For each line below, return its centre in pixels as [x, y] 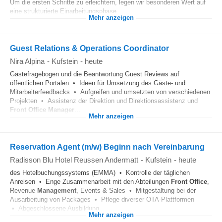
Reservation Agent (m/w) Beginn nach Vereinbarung [107, 147]
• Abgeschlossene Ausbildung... [57, 208]
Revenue [24, 191]
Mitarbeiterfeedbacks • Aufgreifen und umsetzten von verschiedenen [110, 92]
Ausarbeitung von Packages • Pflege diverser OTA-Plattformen [102, 199]
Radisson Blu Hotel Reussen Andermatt [74, 160]
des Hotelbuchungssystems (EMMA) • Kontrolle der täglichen [100, 173]
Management [57, 191]
